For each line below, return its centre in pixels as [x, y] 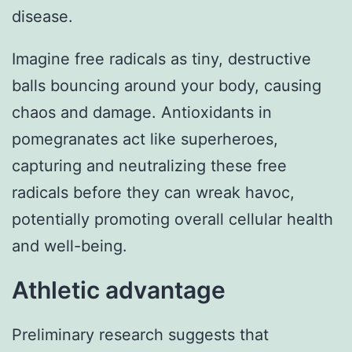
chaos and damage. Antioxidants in [142, 113]
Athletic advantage [119, 290]
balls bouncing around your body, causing [167, 86]
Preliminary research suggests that [140, 335]
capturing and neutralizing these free [149, 166]
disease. [42, 17]
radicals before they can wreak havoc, [153, 193]
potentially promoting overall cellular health [172, 220]
